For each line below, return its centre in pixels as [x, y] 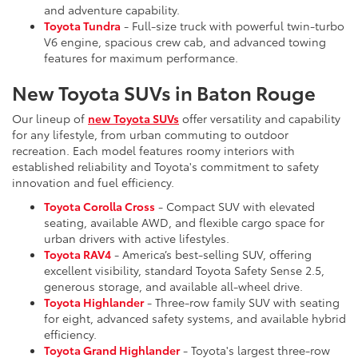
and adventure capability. [112, 10]
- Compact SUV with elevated [235, 207]
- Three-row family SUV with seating [242, 302]
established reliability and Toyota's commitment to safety [165, 167]
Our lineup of [50, 119]
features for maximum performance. [141, 58]
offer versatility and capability [260, 119]
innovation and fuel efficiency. [93, 183]
